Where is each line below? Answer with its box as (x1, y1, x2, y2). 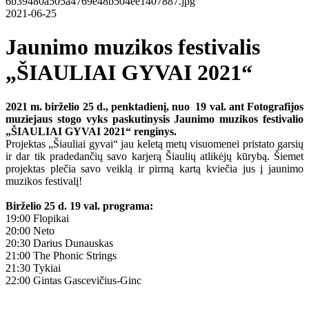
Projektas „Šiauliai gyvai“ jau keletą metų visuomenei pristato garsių (6, 137, 303, 150)
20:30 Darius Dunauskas (6, 237, 113, 249)
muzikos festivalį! (6, 175, 82, 187)
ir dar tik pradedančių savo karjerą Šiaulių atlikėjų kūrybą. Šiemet (6, 150, 303, 162)
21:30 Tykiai (6, 261, 61, 274)
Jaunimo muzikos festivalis (6, 34, 260, 60)
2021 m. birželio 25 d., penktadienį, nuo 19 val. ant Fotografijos (6, 100, 303, 112)
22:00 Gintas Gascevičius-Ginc (6, 274, 141, 286)
